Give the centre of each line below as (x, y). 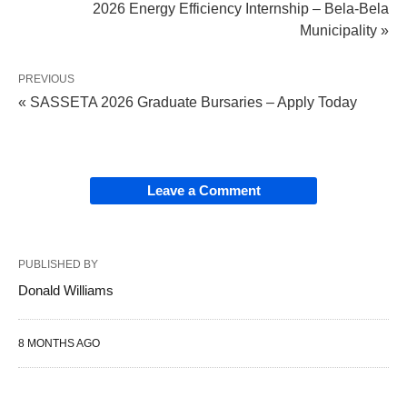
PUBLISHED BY (58, 265)
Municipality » (344, 31)
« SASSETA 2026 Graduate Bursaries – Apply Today (188, 103)
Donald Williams (66, 291)
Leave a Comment (203, 191)
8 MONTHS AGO (59, 344)
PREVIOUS (46, 79)
